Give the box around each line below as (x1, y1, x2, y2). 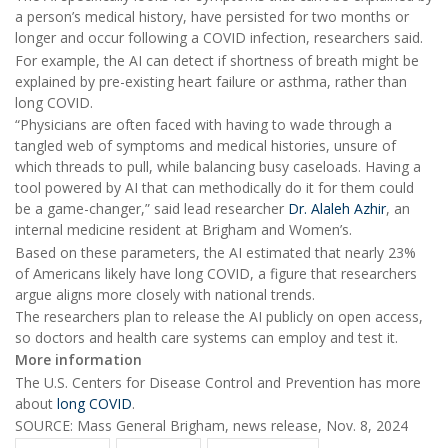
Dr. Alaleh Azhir (288, 199, 386, 219)
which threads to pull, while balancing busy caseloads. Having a (15, 157, 421, 177)
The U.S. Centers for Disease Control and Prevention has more (15, 372, 421, 392)
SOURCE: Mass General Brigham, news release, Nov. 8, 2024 (15, 416, 408, 436)
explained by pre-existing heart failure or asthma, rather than (15, 71, 407, 91)
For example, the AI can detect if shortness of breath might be (15, 50, 419, 70)
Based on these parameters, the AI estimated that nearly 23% (15, 242, 416, 262)
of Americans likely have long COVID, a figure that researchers (15, 263, 417, 283)
